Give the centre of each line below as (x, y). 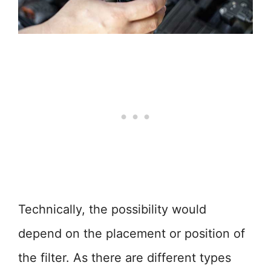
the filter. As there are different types (125, 258)
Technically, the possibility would (112, 209)
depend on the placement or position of (132, 233)
